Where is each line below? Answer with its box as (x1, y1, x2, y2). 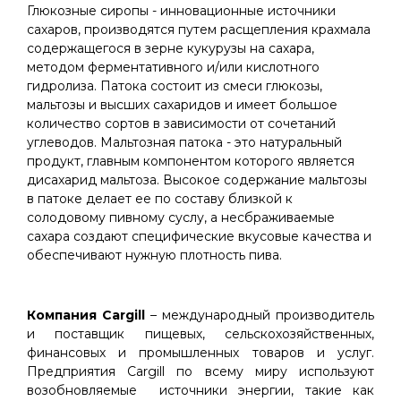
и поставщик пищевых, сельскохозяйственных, (27, 326, 374, 342)
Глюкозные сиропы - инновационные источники (27, 3, 336, 19)
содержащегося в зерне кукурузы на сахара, (27, 40, 314, 56)
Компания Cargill (27, 307, 150, 323)
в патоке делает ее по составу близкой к (27, 191, 293, 207)
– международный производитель (150, 307, 374, 323)
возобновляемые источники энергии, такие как (27, 382, 374, 398)
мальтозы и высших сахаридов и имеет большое (27, 97, 337, 113)
